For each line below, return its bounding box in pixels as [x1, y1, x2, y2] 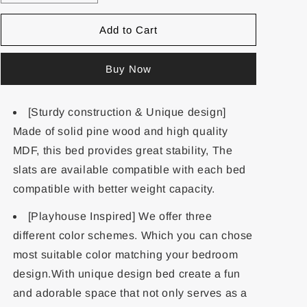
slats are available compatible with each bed [12, 164, 246, 175]
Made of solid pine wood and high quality [12, 125, 228, 137]
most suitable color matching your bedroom [12, 249, 238, 260]
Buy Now [105, 62, 151, 75]
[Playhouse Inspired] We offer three [27, 210, 212, 222]
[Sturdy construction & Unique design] [27, 106, 226, 118]
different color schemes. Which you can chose [12, 230, 253, 241]
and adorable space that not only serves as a [12, 287, 247, 299]
